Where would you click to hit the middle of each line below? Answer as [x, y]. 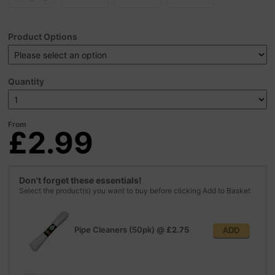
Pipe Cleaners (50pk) [115, 230]
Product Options [43, 36]
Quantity [26, 81]
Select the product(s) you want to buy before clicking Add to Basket [135, 190]
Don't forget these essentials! [81, 180]
